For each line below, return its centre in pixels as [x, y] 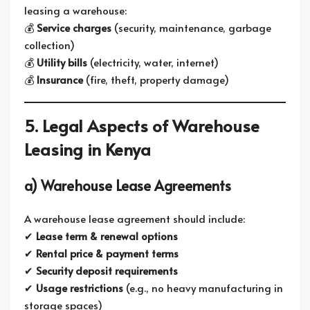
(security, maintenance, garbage [191, 27]
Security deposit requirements [107, 270]
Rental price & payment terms [107, 253]
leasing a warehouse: [75, 10]
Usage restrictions [80, 288]
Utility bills [62, 62]
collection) [49, 45]
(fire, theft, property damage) [156, 79]
